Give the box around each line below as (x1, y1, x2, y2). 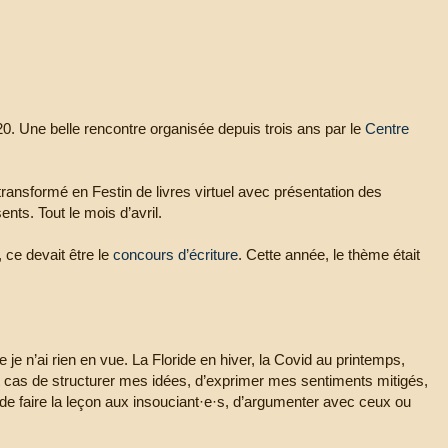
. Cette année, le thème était (238, 245, 420, 263)
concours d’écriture (113, 245, 238, 263)
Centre (365, 119, 409, 137)
